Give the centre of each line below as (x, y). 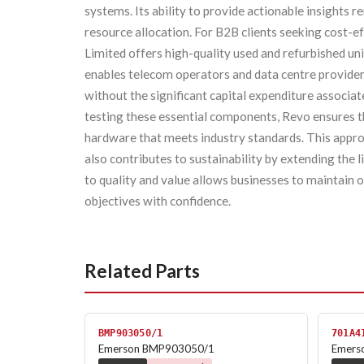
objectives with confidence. (158, 201)
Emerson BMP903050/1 (156, 348)
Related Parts (142, 271)
